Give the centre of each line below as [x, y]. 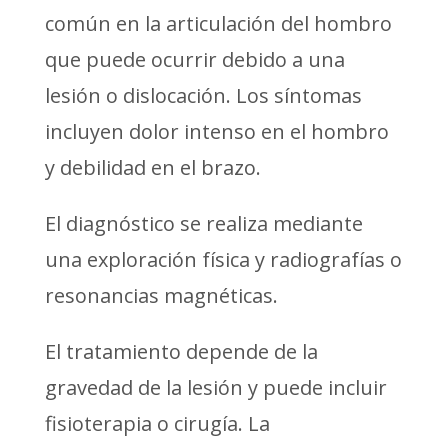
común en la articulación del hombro [218, 23]
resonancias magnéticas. [161, 295]
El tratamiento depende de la [181, 351]
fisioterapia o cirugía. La [157, 423]
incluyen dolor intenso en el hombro [216, 131]
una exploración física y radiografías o [223, 259]
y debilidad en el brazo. [152, 167]
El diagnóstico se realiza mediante [203, 223]
